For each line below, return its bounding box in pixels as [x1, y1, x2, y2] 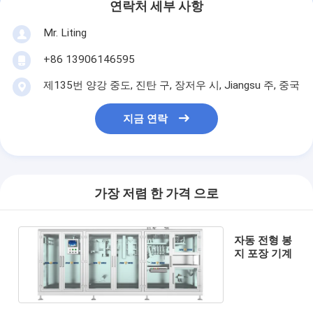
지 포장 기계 [234, 247, 293, 260]
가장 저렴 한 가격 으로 [94, 187, 219, 201]
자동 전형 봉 [234, 233, 293, 247]
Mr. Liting [43, 26, 87, 39]
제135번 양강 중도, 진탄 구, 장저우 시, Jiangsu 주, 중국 [43, 78, 300, 92]
